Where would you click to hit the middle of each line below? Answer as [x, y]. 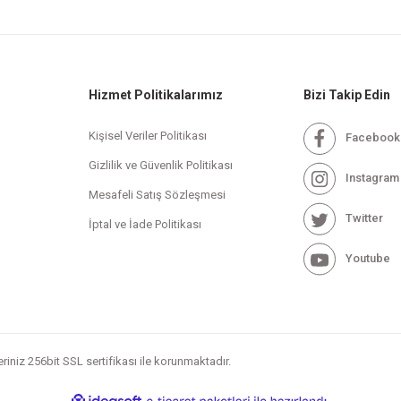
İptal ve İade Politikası [145, 224]
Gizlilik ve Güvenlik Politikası [161, 165]
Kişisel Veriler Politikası [148, 135]
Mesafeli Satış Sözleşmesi [158, 194]
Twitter [364, 218]
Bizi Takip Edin [346, 94]
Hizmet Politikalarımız [156, 94]
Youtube [367, 258]
